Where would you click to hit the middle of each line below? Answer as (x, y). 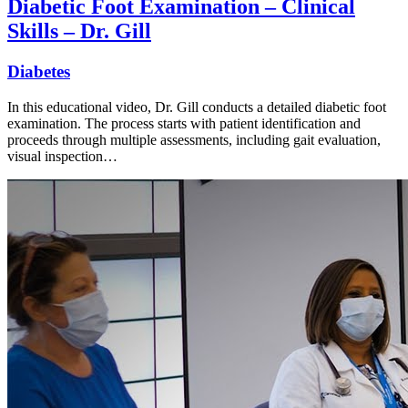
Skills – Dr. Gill (79, 31)
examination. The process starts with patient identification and (184, 123)
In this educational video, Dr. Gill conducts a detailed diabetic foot (197, 107)
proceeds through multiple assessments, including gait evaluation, (194, 139)
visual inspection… (62, 156)
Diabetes (39, 71)
